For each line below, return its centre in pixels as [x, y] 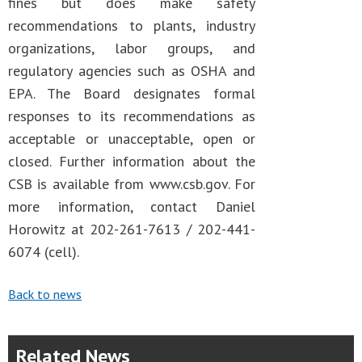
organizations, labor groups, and [132, 48]
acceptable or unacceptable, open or [132, 139]
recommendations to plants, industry [132, 25]
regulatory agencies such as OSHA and [132, 71]
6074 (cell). [44, 252]
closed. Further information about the [132, 161]
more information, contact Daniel [132, 206]
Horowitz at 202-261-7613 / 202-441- [132, 229]
